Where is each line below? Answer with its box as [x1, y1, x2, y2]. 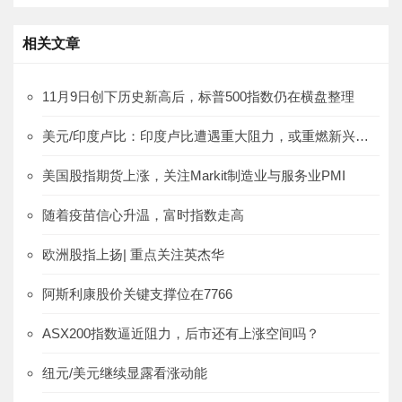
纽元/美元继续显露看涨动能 [42, 365, 207, 381]
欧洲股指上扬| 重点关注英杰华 [42, 247, 224, 263]
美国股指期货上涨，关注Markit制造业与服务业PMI [42, 168, 345, 184]
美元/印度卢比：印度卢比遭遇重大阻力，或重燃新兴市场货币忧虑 [355, 128, 369, 144]
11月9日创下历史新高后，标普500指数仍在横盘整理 [42, 89, 354, 105]
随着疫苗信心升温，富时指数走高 [42, 207, 244, 223]
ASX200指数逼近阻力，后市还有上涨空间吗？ [42, 326, 319, 342]
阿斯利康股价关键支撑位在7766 [42, 286, 232, 302]
